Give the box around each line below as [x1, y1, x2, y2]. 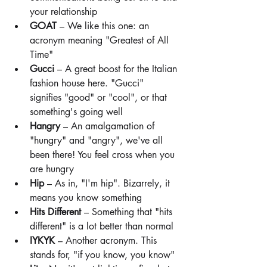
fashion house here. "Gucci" [30, 77, 147, 89]
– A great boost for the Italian [54, 63, 180, 75]
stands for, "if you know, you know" [30, 249, 175, 261]
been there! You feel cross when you [30, 148, 178, 161]
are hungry [30, 163, 74, 175]
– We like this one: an [57, 20, 152, 32]
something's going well [30, 105, 123, 118]
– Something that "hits [81, 206, 175, 218]
